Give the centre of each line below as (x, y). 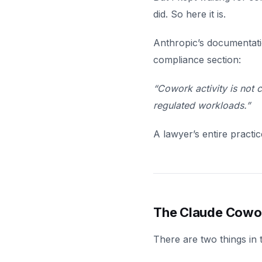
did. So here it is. (189, 14)
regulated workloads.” (202, 105)
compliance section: (197, 60)
